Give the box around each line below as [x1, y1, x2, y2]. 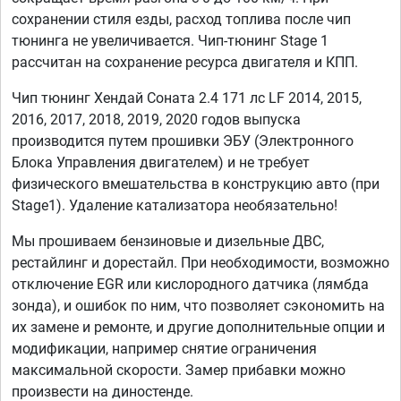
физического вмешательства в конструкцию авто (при [12, 175, 380, 193]
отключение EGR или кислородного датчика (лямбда [12, 276, 369, 294]
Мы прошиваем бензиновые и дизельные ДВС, [12, 233, 324, 251]
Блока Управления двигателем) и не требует [12, 154, 310, 172]
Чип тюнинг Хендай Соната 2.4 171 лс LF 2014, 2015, [12, 90, 362, 107]
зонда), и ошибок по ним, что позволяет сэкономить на [12, 297, 385, 315]
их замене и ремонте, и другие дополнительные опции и [12, 319, 385, 337]
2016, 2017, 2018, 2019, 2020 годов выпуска [12, 111, 301, 129]
